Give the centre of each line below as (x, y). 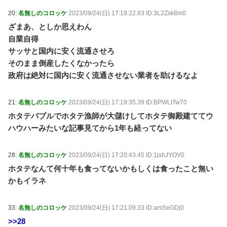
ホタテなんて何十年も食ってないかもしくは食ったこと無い (111, 168)
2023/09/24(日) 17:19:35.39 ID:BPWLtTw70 (128, 102)
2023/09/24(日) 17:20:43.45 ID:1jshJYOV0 (126, 155)
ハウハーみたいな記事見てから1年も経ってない (90, 128)
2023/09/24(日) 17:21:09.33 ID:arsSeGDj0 (126, 208)
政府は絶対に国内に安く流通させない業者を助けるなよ (103, 75)
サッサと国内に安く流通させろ (61, 51)
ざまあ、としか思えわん (50, 27)
